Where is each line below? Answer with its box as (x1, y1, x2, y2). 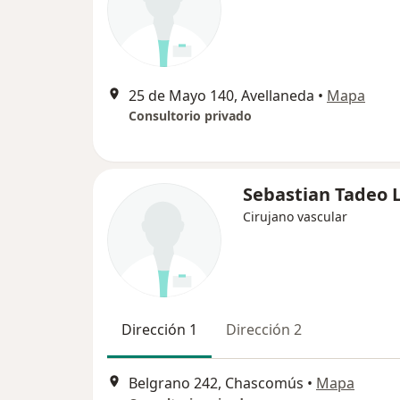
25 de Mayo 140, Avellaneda (129, 86, 314, 106)
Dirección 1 (121, 320, 197, 340)
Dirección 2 (226, 320, 302, 340)
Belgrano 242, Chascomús (129, 372, 304, 393)
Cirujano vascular (243, 208, 347, 226)
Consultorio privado (129, 107, 252, 125)
